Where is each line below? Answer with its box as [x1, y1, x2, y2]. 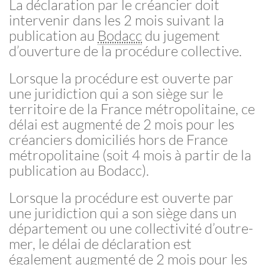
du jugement [142, 27, 220, 44]
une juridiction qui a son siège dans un [9, 204, 237, 222]
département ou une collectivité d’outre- [9, 219, 253, 237]
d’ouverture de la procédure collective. [9, 42, 242, 60]
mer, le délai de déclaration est [9, 235, 192, 253]
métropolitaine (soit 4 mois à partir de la [9, 146, 251, 164]
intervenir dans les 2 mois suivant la [9, 11, 224, 29]
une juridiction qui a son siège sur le [9, 85, 223, 102]
